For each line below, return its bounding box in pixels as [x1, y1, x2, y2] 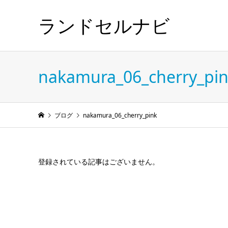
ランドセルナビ [38, 13, 170, 38]
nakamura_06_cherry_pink [82, 110, 157, 120]
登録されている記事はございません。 [38, 157, 159, 166]
